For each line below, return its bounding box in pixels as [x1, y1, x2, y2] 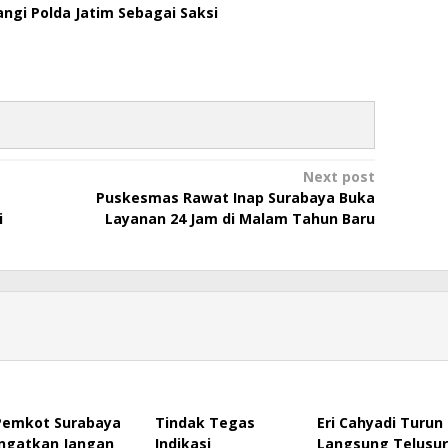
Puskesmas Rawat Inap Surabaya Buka [95, 188, 375, 208]
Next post [302, 167, 375, 187]
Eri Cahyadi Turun [316, 413, 443, 433]
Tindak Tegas [154, 413, 255, 433]
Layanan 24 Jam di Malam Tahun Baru [104, 209, 375, 229]
